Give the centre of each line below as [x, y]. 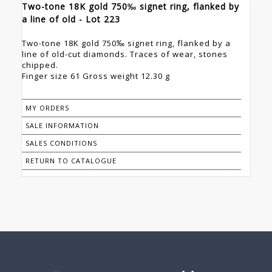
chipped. [40, 65]
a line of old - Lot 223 [71, 19]
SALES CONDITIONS [61, 143]
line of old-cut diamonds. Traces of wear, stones [125, 54]
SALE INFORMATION [62, 126]
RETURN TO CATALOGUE [71, 161]
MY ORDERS [47, 108]
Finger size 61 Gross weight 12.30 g [96, 76]
